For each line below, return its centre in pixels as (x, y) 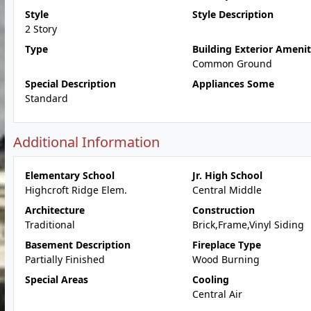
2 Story (41, 29)
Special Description (70, 84)
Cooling (210, 279)
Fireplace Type (226, 245)
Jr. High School (227, 175)
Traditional (50, 225)
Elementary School (70, 175)
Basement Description (78, 245)
